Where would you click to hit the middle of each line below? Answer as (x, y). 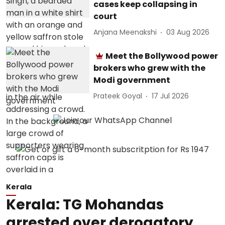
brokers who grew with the (150, 68)
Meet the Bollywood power (162, 56)
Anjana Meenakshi (125, 32)
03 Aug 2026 (188, 32)
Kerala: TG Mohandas (85, 204)
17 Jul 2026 (171, 96)
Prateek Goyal (118, 96)
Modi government (132, 80)
